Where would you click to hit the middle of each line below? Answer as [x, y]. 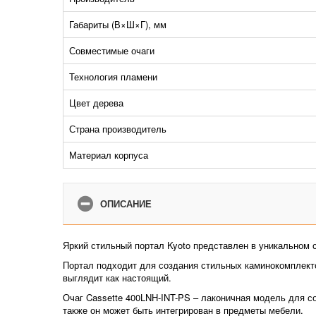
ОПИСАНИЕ [126, 203]
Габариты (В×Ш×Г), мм [117, 24]
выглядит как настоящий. [117, 278]
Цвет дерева [96, 103]
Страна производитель [117, 129]
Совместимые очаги [111, 50]
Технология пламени [113, 77]
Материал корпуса [108, 155]
